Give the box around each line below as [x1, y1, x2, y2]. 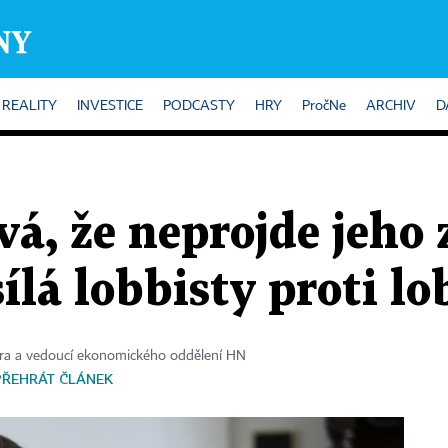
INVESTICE [77, 99, 143, 113]
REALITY [2, 99, 57, 113]
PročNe [302, 99, 346, 113]
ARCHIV [366, 99, 416, 113]
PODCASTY [163, 99, 235, 113]
